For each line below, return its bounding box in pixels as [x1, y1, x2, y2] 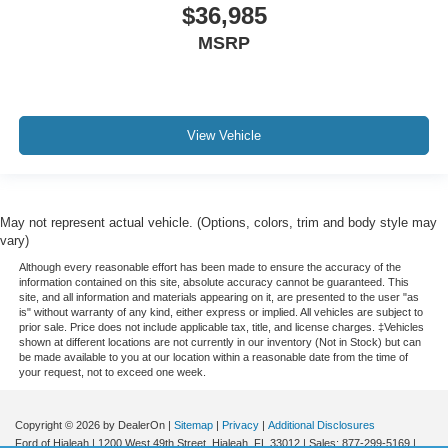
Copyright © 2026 [15, 418, 103, 431]
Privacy [222, 418, 259, 431]
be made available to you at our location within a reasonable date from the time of [18, 350, 408, 363]
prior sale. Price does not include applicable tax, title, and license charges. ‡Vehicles [18, 320, 424, 333]
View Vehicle [187, 127, 261, 143]
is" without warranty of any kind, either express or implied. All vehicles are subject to [18, 305, 423, 318]
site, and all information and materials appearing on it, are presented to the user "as [18, 290, 419, 303]
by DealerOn [103, 418, 165, 431]
